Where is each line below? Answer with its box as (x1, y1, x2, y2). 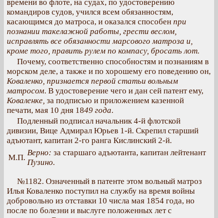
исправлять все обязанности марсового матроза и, (7, 36, 193, 46)
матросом (7, 86, 44, 95)
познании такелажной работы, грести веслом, (7, 27, 177, 36)
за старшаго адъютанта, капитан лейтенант (52, 148, 206, 157)
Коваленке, (7, 96, 47, 105)
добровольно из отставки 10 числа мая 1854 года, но (7, 196, 195, 205)
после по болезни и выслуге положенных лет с (7, 206, 172, 215)
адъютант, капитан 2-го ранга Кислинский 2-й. (7, 136, 172, 145)
